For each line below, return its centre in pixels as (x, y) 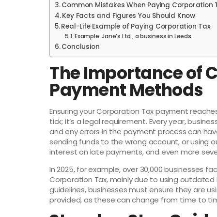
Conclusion (81, 46)
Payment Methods (126, 90)
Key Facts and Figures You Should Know (129, 15)
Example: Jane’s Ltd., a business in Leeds (133, 36)
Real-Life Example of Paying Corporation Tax (136, 26)
